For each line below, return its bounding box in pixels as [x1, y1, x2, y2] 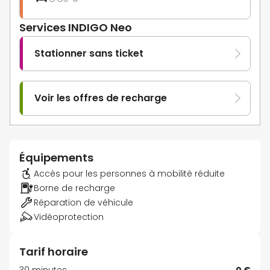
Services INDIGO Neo [19, 20, 132, 36]
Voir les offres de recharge [34, 91, 167, 105]
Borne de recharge [34, 182, 115, 195]
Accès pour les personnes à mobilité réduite [34, 168, 225, 180]
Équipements [19, 150, 93, 166]
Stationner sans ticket [34, 46, 143, 61]
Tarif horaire [19, 244, 88, 260]
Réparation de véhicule [34, 196, 133, 209]
